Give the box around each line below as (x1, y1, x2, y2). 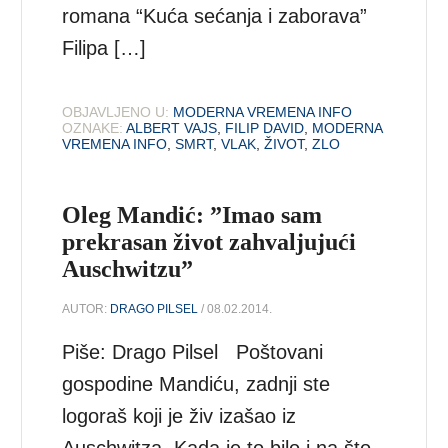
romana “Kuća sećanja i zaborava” (62, 4, 368, 27)
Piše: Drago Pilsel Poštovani (62, 341, 324, 364)
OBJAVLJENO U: (62, 103, 170, 120)
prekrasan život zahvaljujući (62, 228, 357, 255)
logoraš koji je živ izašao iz (62, 405, 297, 428)
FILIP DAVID (225, 119, 305, 136)
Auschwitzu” (62, 255, 194, 282)
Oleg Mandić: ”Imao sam (62, 201, 323, 228)
